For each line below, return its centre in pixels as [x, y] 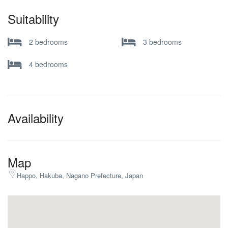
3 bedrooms [162, 41]
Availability [36, 118]
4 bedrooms [48, 64]
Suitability [33, 19]
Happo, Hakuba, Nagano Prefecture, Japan [80, 175]
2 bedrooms [48, 41]
